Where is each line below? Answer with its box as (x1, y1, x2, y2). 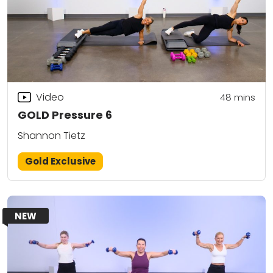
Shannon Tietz (18, 128, 85, 143)
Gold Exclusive (25, 154, 96, 168)
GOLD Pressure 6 (18, 107, 112, 123)
